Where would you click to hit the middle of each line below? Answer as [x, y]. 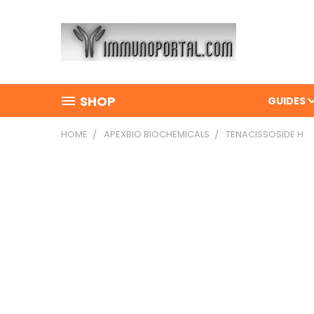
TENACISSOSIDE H [265, 134]
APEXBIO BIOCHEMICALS [157, 134]
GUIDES [288, 101]
